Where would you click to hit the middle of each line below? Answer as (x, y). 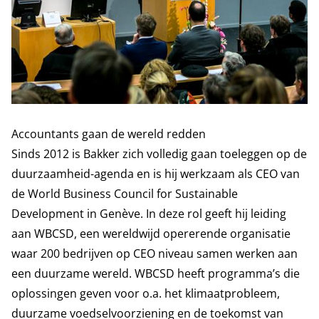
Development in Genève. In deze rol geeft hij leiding (149, 214)
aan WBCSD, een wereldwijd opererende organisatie (151, 234)
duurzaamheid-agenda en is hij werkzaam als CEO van (156, 174)
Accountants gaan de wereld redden (109, 134)
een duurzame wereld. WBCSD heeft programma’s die (156, 273)
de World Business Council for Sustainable (125, 194)
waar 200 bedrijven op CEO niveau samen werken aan (155, 253)
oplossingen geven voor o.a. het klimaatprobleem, (146, 293)
